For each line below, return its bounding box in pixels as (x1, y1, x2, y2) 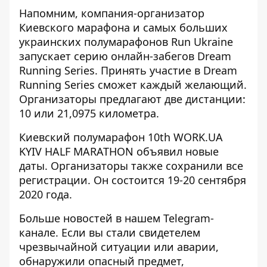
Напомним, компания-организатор (19, 5, 204, 20)
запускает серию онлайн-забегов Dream (19, 48, 231, 63)
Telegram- (163, 210, 214, 225)
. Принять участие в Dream (95, 63, 237, 77)
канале (19, 225, 55, 240)
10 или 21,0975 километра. (19, 105, 159, 120)
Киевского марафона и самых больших (19, 20, 228, 35)
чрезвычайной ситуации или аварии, (19, 239, 219, 254)
